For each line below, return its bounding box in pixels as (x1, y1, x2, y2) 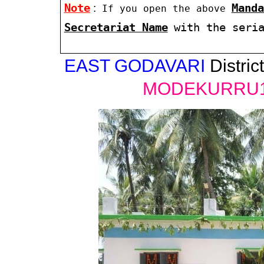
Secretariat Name (64, 21, 168, 34)
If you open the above (95, 2, 232, 14)
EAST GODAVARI (64, 56, 205, 76)
